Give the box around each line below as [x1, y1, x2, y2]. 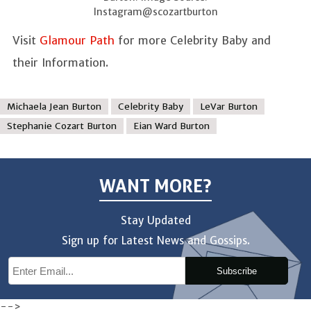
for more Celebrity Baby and [115, 33, 271, 47]
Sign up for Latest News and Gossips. [61, 234, 250, 248]
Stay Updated [120, 213, 191, 227]
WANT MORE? [99, 175, 212, 196]
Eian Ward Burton [133, 119, 210, 132]
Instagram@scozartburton [93, 5, 218, 18]
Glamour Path [40, 33, 115, 47]
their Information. [12, 55, 108, 69]
